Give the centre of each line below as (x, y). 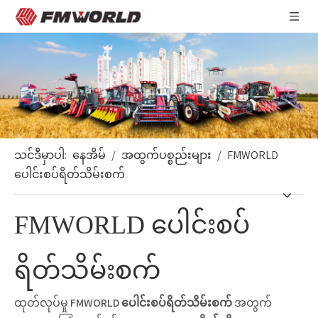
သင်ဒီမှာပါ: (40, 155)
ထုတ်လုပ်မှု (42, 303)
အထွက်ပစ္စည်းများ (166, 155)
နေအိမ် (89, 155)
